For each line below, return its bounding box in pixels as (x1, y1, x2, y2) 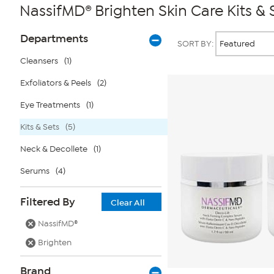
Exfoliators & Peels (20, 78, 91, 88)
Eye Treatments (20, 100, 80, 110)
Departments (20, 32, 88, 45)
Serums (20, 166, 50, 176)
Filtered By (20, 195, 75, 209)
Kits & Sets (20, 122, 59, 132)
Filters (16, 40, 46, 56)
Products (168, 24, 211, 40)
